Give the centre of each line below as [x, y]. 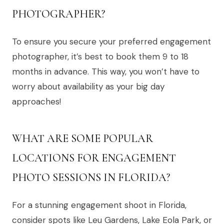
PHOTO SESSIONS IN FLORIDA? [91, 178]
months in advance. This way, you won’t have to [106, 72]
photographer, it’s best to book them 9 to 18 [100, 57]
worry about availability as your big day [88, 87]
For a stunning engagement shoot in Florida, [99, 205]
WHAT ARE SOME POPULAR [82, 139]
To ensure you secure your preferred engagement [111, 42]
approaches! [36, 102]
